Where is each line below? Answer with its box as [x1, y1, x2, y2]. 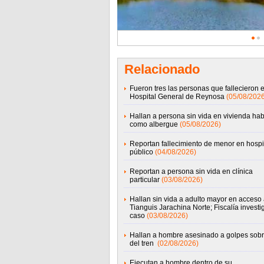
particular [129, 176, 160, 184]
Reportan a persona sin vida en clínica [129, 167, 253, 176]
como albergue [129, 120, 178, 128]
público [129, 148, 153, 156]
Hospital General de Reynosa [129, 93, 225, 101]
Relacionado [124, 62, 200, 77]
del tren [129, 239, 156, 247]
